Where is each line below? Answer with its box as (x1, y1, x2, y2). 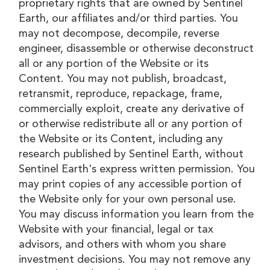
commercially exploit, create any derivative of (19, 103, 245, 115)
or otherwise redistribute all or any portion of (19, 118, 243, 130)
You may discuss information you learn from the (19, 209, 254, 220)
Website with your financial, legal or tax (19, 224, 214, 235)
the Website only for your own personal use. (19, 193, 237, 205)
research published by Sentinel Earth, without (19, 148, 244, 160)
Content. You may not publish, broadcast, (19, 73, 227, 84)
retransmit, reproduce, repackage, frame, (19, 88, 223, 99)
